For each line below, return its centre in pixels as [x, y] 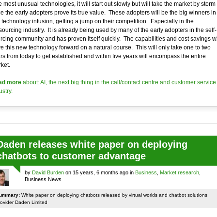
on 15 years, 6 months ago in [99, 172]
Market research [179, 172]
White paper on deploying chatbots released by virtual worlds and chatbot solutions [113, 195]
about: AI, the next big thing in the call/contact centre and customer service [118, 82]
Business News [43, 179]
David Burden [48, 172]
